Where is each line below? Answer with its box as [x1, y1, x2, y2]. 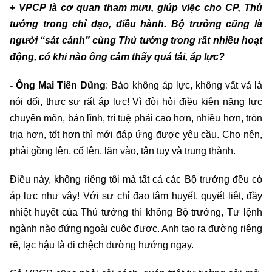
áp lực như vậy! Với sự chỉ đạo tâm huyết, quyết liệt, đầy [10, 190, 262, 201]
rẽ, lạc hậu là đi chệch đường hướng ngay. [10, 239, 194, 250]
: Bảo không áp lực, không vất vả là [106, 80, 263, 90]
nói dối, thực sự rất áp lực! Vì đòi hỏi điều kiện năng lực [10, 96, 262, 107]
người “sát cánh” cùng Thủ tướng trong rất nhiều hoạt [10, 35, 262, 46]
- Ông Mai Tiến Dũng [10, 80, 106, 90]
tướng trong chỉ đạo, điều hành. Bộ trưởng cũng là [10, 18, 262, 29]
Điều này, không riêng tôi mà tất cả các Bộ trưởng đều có [10, 174, 262, 185]
